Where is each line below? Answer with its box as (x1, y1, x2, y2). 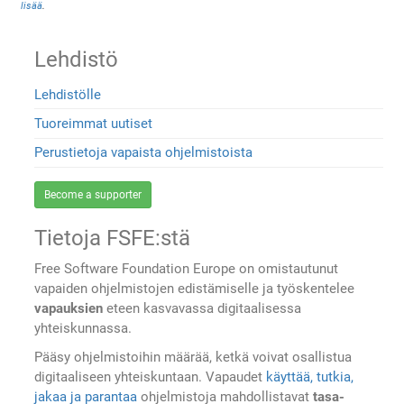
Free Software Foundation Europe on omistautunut (34, 261, 339, 278)
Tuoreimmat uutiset (34, 115, 153, 133)
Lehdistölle (34, 86, 102, 103)
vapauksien (34, 300, 104, 317)
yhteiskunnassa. (34, 320, 133, 337)
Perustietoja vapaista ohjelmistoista (34, 144, 253, 161)
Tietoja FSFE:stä (34, 225, 191, 252)
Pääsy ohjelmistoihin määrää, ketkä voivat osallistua (34, 349, 353, 366)
